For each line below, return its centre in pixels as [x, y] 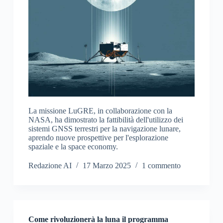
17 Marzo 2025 [107, 166]
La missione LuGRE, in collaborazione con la [100, 111]
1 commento [161, 166]
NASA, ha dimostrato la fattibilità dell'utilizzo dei [106, 120]
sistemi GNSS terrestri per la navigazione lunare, [104, 129]
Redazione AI [50, 166]
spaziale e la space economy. [73, 147]
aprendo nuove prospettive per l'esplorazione [98, 138]
